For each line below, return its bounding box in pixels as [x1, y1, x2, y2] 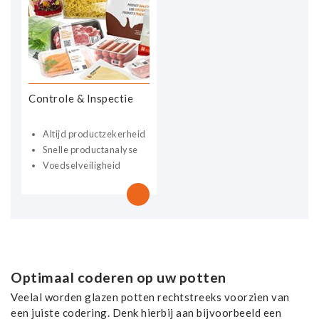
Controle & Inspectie [28, 91, 133, 105]
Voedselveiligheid [43, 159, 121, 171]
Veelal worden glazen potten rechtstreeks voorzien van [11, 290, 290, 303]
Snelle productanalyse [43, 143, 138, 155]
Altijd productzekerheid [43, 127, 146, 140]
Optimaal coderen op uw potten [11, 268, 226, 286]
